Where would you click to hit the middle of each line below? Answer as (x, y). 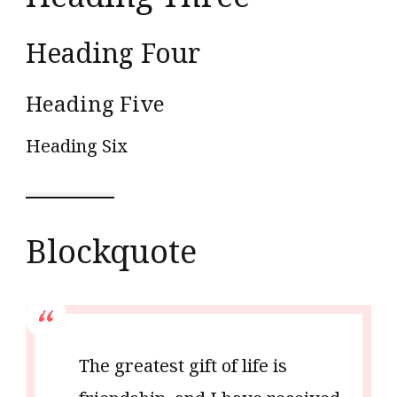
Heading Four (113, 53)
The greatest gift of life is (183, 366)
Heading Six (77, 146)
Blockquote (111, 252)
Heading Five (95, 104)
